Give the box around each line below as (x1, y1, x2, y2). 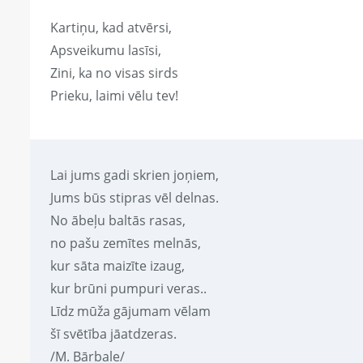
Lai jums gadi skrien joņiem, (50, 166, 219, 185)
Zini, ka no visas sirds (50, 64, 178, 83)
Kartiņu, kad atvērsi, (50, 19, 172, 37)
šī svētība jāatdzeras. (50, 325, 177, 344)
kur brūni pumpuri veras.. (50, 280, 207, 298)
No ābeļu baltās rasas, (50, 211, 186, 230)
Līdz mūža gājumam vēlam (50, 302, 211, 321)
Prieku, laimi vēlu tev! (50, 87, 178, 105)
